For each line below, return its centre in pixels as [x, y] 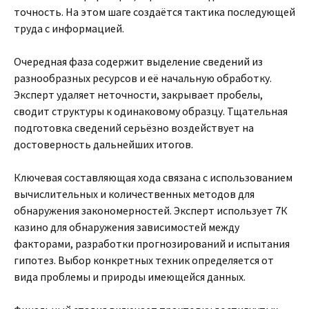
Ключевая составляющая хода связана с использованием [153, 177]
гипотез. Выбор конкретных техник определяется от [144, 260]
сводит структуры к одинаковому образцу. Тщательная [151, 111]
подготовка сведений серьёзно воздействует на [134, 128]
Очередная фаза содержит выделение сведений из [138, 61]
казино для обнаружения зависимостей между [127, 227]
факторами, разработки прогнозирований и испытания [152, 243]
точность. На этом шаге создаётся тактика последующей [154, 12]
